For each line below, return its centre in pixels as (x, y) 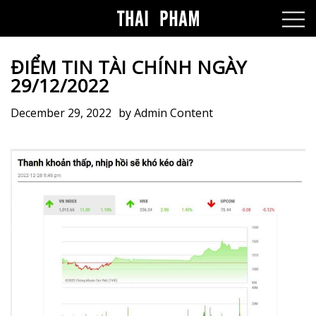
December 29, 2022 (61, 113)
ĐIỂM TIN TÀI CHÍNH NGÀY (128, 67)
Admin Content (174, 113)
